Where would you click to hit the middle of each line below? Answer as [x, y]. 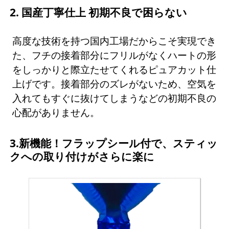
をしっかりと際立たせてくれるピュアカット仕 [114, 69]
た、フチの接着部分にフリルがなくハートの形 [114, 55]
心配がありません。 [56, 112]
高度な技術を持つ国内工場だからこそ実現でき [114, 40]
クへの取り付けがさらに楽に [82, 156]
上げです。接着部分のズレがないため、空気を [114, 83]
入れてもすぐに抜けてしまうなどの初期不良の [114, 98]
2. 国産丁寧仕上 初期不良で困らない [98, 13]
